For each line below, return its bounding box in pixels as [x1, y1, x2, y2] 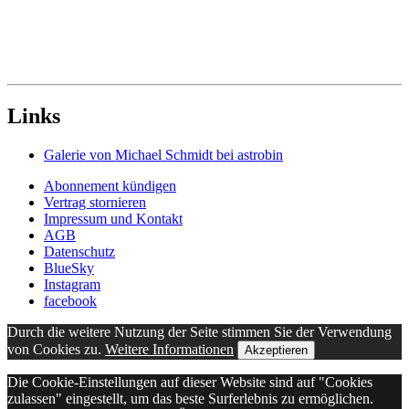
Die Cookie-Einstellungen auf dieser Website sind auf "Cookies [7, 373, 372, 390]
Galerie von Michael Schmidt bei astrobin [44, 146, 283, 163]
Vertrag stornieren [44, 194, 146, 210]
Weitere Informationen [105, 341, 234, 357]
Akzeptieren [245, 342, 308, 357]
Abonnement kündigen [44, 177, 176, 194]
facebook [44, 292, 97, 309]
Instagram [44, 276, 100, 292]
